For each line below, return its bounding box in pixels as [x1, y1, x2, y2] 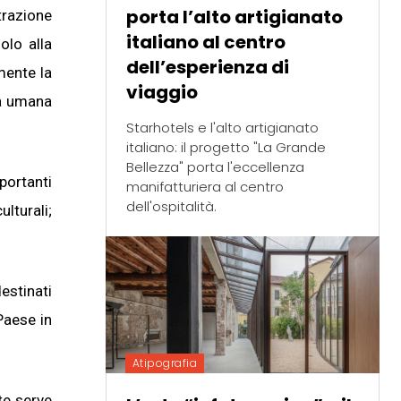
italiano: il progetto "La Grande [125, 137, 326, 157]
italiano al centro [125, 29, 286, 55]
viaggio [125, 79, 198, 105]
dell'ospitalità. [125, 196, 217, 216]
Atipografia [132, 354, 198, 371]
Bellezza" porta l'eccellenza [125, 157, 304, 176]
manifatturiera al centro [125, 176, 284, 196]
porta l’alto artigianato [125, 4, 343, 30]
